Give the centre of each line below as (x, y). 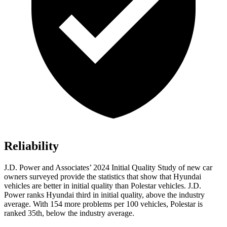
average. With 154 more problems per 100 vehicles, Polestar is (103, 204)
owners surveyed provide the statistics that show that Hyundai (103, 177)
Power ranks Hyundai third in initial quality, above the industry (104, 195)
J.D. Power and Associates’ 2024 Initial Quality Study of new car (108, 168)
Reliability (31, 146)
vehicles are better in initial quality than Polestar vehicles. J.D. (103, 186)
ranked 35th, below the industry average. (69, 213)
